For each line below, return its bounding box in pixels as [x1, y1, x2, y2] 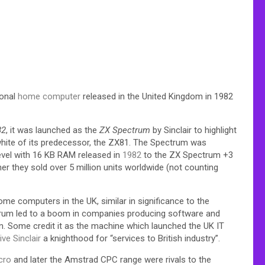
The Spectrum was [133, 137, 206, 148]
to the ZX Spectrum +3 [141, 149, 233, 160]
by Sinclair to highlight [150, 124, 237, 135]
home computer [18, 91, 80, 102]
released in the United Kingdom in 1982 [80, 91, 233, 102]
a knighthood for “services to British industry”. [41, 232, 220, 244]
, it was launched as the [6, 124, 99, 135]
